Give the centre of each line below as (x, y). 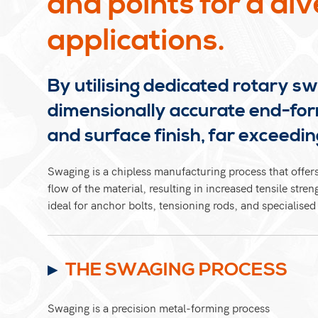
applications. (137, 42)
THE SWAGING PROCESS (177, 270)
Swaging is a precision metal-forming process (159, 308)
